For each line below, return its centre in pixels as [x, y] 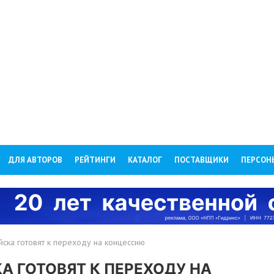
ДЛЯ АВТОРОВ [35, 160]
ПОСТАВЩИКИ [202, 160]
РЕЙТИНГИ [95, 160]
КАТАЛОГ [145, 160]
